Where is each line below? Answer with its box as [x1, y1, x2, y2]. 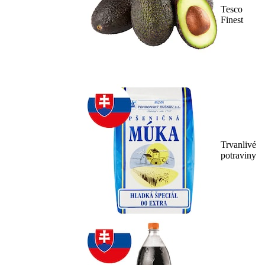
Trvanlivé [221, 140, 256, 150]
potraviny [221, 150, 256, 161]
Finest [221, 15, 243, 25]
